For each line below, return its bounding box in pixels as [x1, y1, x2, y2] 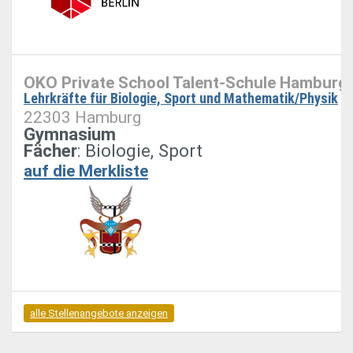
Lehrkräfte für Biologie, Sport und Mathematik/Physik [24, 89, 338, 106]
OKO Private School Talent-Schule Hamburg [24, 72, 347, 92]
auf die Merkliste [24, 161, 148, 180]
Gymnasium [24, 123, 116, 144]
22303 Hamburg [24, 107, 141, 127]
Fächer [24, 139, 77, 161]
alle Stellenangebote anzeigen [30, 307, 168, 319]
